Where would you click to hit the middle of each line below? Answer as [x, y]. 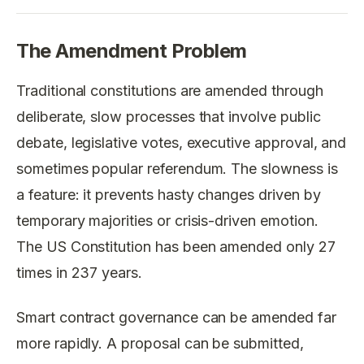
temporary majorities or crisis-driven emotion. [167, 221]
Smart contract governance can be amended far [176, 317]
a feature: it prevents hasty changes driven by [169, 195]
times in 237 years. [79, 273]
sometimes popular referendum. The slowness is [177, 169]
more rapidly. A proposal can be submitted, [160, 343]
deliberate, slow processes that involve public [169, 117]
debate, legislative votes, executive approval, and [182, 143]
